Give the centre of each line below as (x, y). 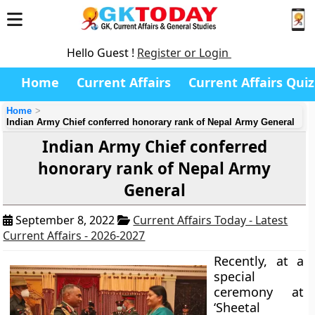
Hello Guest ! (102, 53)
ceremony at (259, 292)
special (235, 276)
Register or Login (184, 53)
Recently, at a (259, 261)
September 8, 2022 (65, 220)
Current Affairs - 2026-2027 (74, 236)
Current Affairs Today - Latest (211, 220)
